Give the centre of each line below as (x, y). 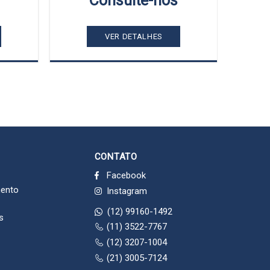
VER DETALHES (134, 36)
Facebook (126, 175)
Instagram (127, 191)
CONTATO (116, 157)
